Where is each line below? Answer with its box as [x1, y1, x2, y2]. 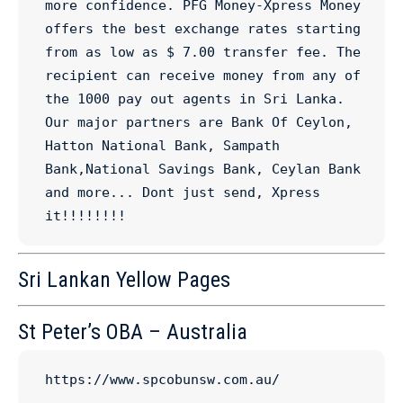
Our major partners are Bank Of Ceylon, [45, 114, 353, 130]
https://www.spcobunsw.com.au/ [45, 372, 280, 388]
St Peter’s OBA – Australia [18, 319, 247, 345]
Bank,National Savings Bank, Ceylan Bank [45, 161, 361, 177]
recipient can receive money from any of [45, 67, 361, 84]
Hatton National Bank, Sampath [45, 138, 280, 154]
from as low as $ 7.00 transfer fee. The [45, 44, 361, 60]
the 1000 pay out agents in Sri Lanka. [45, 91, 345, 107]
